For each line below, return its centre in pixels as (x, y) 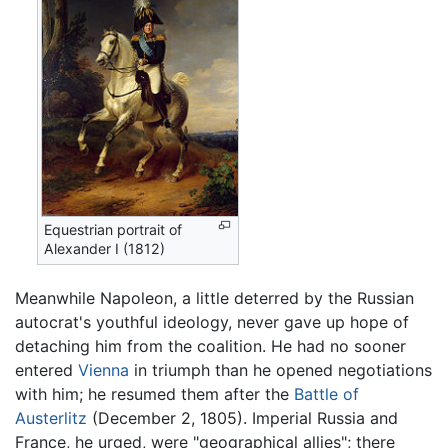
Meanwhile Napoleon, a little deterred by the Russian (214, 297)
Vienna (103, 369)
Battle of (326, 393)
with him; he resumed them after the (154, 393)
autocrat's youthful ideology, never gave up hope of (212, 321)
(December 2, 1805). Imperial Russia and (242, 417)
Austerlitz (51, 417)
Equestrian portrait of (113, 229)
